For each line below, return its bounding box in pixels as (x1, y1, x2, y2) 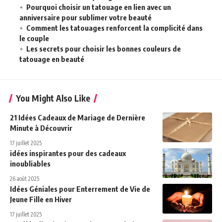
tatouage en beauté (19, 55, 84, 63)
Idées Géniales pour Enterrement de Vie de (10, 184, 150, 193)
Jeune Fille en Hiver (10, 195, 72, 204)
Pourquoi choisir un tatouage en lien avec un (26, 2, 171, 11)
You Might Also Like (16, 93, 90, 104)
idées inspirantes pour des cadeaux (10, 149, 126, 158)
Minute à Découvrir (10, 123, 72, 132)
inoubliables (10, 159, 51, 168)
